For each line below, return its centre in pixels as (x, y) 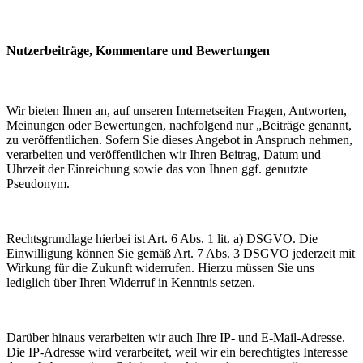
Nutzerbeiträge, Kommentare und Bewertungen (138, 51)
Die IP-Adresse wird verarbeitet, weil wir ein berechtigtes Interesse (177, 352)
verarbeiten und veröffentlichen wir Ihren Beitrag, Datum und (164, 154)
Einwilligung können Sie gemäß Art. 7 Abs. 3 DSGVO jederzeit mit (181, 253)
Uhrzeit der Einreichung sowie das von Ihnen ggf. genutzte (157, 169)
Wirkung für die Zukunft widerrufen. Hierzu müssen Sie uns (160, 267)
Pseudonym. (38, 183)
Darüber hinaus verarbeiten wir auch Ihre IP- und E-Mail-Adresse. (176, 337)
